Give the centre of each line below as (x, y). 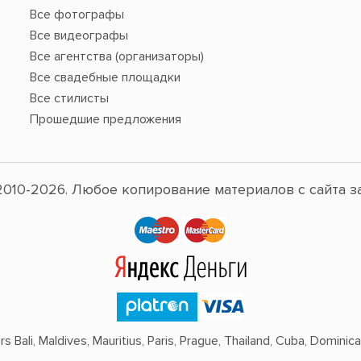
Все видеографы (79, 35)
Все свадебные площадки (105, 77)
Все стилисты (69, 98)
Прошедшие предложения (105, 119)
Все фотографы (77, 14)
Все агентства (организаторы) (116, 56)
